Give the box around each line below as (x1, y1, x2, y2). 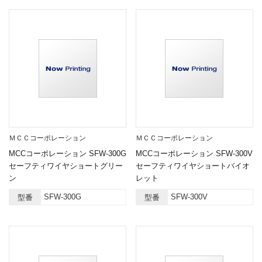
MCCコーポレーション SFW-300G (9, 149, 126, 158)
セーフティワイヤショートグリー (9, 161, 123, 170)
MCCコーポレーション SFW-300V (135, 149, 253, 158)
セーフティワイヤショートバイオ (135, 161, 250, 170)
